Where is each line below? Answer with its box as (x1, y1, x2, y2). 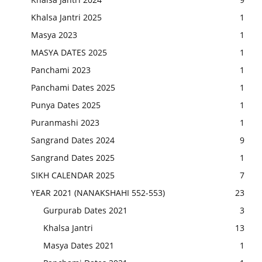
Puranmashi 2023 (31, 117, 99, 129)
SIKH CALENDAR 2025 (31, 170, 115, 181)
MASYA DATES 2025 (31, 47, 107, 58)
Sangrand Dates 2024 (31, 135, 115, 146)
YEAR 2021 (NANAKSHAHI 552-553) (31, 187, 165, 199)
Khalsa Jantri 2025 (31, 12, 102, 23)
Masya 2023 (31, 29, 77, 41)
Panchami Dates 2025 (31, 82, 115, 94)
